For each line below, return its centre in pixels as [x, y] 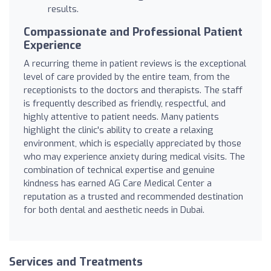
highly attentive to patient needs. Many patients [121, 116]
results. [63, 9]
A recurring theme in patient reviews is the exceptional [135, 63]
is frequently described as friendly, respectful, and [125, 103]
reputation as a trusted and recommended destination [133, 196]
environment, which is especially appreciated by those [132, 143]
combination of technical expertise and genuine [119, 170]
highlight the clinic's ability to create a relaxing [119, 130]
